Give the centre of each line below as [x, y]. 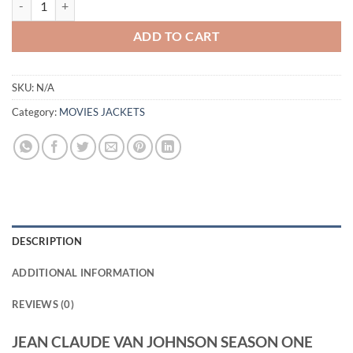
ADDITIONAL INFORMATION [84, 273]
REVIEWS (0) [43, 305]
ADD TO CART [176, 37]
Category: [35, 112]
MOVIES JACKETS [102, 112]
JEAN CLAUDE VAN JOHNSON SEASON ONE [162, 342]
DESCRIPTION [47, 242]
